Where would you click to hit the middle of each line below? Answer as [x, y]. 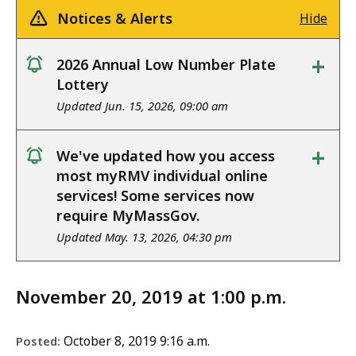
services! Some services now [155, 196]
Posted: [38, 341]
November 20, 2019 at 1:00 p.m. [151, 297]
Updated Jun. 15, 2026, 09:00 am [142, 106]
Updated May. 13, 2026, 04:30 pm [144, 237]
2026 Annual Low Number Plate [166, 65]
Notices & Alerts [115, 19]
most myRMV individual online [162, 176]
